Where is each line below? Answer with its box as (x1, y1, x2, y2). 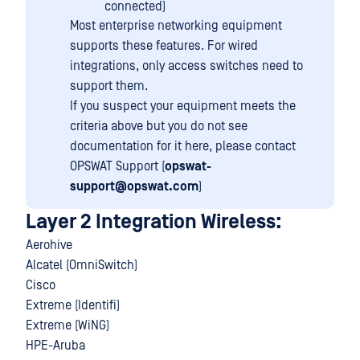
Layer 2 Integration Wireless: (26, 211, 282, 234)
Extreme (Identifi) (26, 298, 120, 313)
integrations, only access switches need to (70, 59, 303, 73)
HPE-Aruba (26, 338, 85, 353)
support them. (70, 79, 148, 93)
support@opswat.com (70, 179, 198, 194)
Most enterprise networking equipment (70, 18, 282, 33)
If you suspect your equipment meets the (70, 99, 296, 113)
